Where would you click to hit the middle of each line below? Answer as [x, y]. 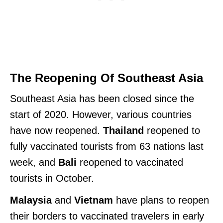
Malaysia [32, 200]
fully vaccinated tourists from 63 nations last [107, 146]
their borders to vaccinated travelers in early [107, 216]
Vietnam [95, 200]
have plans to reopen [163, 200]
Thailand [123, 130]
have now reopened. [56, 130]
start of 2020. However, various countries [101, 114]
